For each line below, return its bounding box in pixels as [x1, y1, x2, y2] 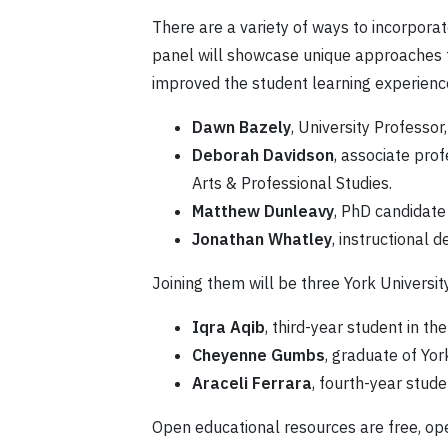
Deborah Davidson [192, 145, 334, 166]
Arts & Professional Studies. [192, 173, 392, 194]
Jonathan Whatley [192, 229, 332, 250]
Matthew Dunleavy [192, 201, 334, 222]
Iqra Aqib [192, 317, 265, 338]
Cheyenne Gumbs [192, 345, 325, 366]
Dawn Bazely [192, 117, 291, 138]
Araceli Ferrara [192, 373, 312, 394]
